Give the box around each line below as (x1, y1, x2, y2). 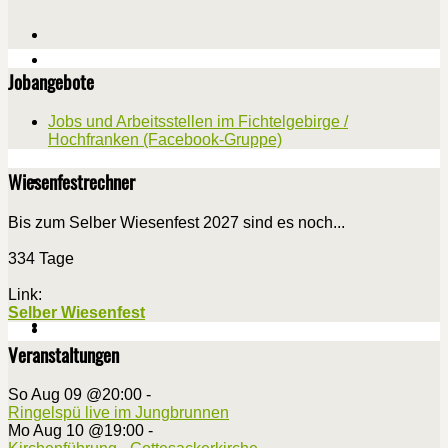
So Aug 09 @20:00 (8, 386, 142, 404)
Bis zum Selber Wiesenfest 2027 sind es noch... (8, 213, 345, 231)
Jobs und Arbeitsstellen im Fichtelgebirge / (48, 113, 348, 131)
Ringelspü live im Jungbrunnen (8, 404, 229, 422)
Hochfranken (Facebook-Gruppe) (48, 131, 282, 149)
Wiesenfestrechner (8, 168, 135, 196)
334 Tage (8, 249, 74, 267)
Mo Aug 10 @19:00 (8, 422, 144, 440)
